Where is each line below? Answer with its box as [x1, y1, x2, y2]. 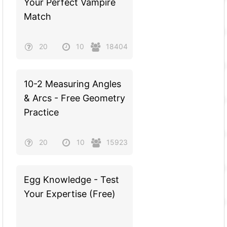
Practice [23, 107, 59, 118]
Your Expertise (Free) [23, 188, 116, 200]
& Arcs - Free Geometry [23, 93, 125, 104]
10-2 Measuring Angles [23, 79, 121, 90]
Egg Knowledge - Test [23, 174, 119, 185]
